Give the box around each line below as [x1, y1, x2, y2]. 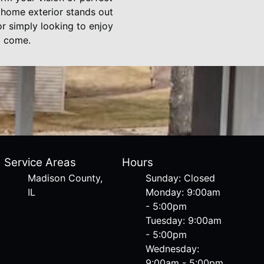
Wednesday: [146, 243, 200, 255]
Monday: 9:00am [146, 186, 221, 198]
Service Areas [4, 156, 76, 169]
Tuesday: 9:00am [146, 214, 222, 226]
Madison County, [27, 172, 103, 184]
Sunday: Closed [146, 172, 216, 184]
